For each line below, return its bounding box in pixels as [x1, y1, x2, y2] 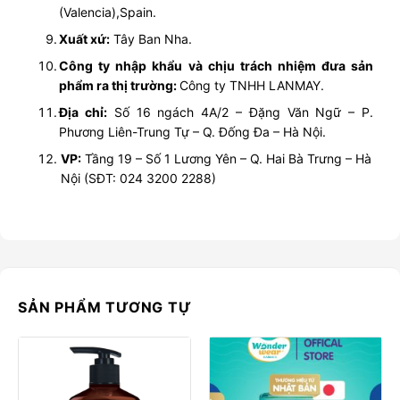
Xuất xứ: [59, 30, 111, 46]
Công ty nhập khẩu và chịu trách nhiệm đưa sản [59, 57, 373, 73]
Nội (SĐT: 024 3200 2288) [61, 170, 217, 186]
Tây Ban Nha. [110, 30, 196, 46]
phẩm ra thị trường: [59, 77, 180, 93]
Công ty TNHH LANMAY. [179, 77, 329, 93]
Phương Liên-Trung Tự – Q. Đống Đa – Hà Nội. [59, 123, 330, 139]
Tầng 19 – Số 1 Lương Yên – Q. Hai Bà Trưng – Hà [81, 150, 372, 166]
